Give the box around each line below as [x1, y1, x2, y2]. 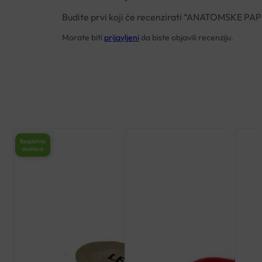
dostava [22, 144, 44, 153]
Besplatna [19, 137, 46, 145]
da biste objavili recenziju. [139, 32, 233, 43]
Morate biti [61, 32, 104, 43]
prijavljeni [104, 32, 139, 43]
